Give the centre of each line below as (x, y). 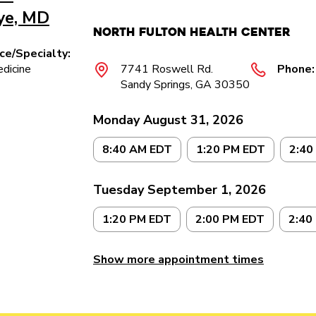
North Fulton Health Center (192, 32)
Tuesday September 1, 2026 (180, 190)
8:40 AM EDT (137, 150)
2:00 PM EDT (230, 219)
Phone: (296, 69)
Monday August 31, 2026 (168, 120)
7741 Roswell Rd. (167, 69)
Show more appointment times (178, 260)
